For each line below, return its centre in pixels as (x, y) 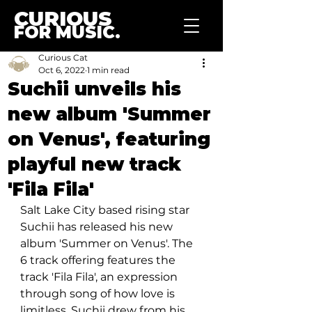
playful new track (94, 164)
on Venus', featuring (109, 139)
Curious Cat (63, 57)
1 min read (108, 70)
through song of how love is (99, 294)
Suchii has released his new (98, 227)
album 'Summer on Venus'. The (108, 243)
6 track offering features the (99, 260)
